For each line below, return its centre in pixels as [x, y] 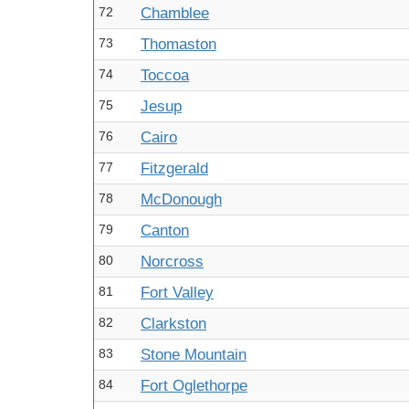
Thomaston [178, 44]
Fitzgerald [174, 168]
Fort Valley [177, 293]
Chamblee [175, 13]
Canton [165, 231]
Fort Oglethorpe [194, 386]
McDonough [181, 199]
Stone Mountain [194, 355]
